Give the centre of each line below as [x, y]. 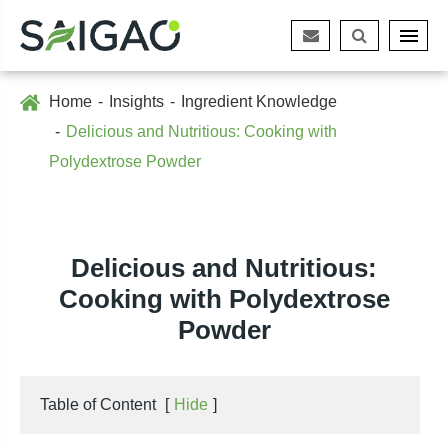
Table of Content [98, 404]
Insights [136, 101]
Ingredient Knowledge [259, 101]
